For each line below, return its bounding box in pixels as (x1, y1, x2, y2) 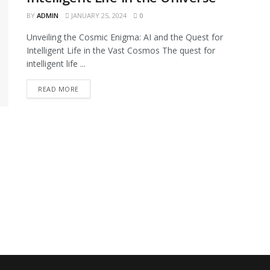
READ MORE (38, 84, 79, 93)
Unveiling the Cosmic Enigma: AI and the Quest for (27, 31, 223, 43)
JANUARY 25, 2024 (69, 11, 127, 20)
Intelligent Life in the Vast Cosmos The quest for (27, 45, 215, 56)
